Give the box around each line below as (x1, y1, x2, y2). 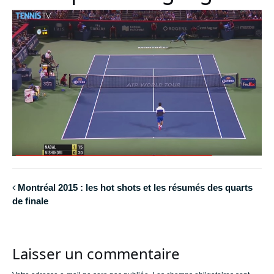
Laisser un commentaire (12, 243, 180, 264)
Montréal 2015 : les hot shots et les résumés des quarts (18, 182, 253, 193)
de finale (12, 196, 48, 207)
